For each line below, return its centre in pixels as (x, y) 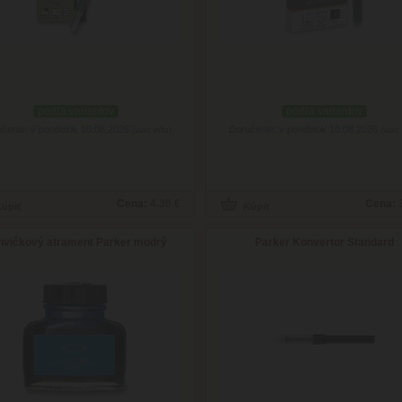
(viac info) (152, 130)
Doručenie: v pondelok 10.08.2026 (305, 129)
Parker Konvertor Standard (324, 242)
